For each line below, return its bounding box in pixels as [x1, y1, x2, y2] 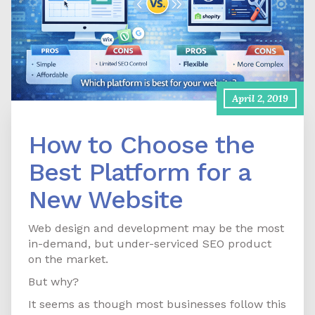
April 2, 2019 [232, 92, 288, 105]
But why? [28, 275, 79, 289]
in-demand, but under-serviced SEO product [28, 237, 271, 251]
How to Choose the [28, 130, 255, 160]
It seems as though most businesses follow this [28, 297, 286, 311]
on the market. [28, 252, 108, 266]
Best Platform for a [28, 157, 250, 188]
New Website [28, 185, 183, 215]
